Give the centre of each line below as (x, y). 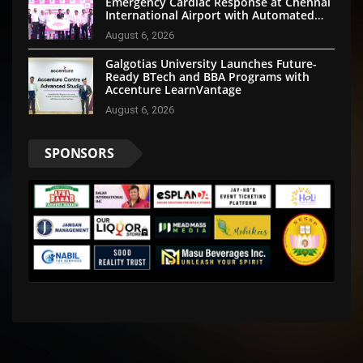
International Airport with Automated (210, 15)
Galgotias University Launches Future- (211, 63)
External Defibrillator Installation (197, 28)
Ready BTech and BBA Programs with (207, 76)
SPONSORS (79, 153)
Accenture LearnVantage (173, 89)
